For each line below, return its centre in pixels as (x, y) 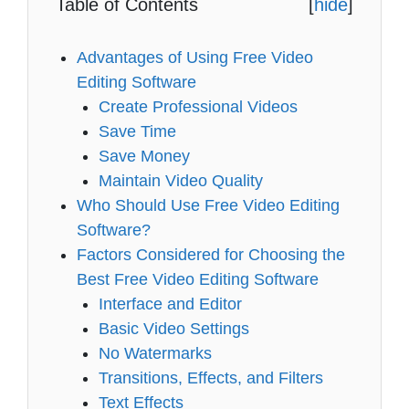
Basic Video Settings (173, 328)
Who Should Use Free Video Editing (209, 205)
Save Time (137, 131)
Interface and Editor (172, 304)
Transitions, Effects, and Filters (213, 378)
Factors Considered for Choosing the (211, 254)
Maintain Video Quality (180, 180)
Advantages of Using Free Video (195, 57)
